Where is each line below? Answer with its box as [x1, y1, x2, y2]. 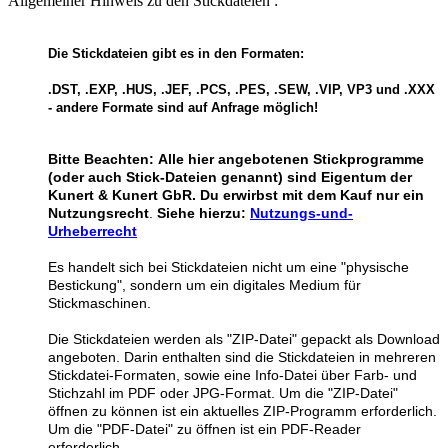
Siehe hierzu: [157, 204, 250, 221]
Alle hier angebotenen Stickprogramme [158, 150, 424, 167]
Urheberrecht [48, 222, 137, 239]
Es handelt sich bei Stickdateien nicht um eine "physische [48, 258, 409, 275]
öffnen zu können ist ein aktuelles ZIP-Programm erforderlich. [48, 402, 437, 419]
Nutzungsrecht [48, 204, 149, 221]
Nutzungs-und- [250, 204, 353, 221]
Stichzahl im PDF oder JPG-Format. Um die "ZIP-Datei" [48, 384, 398, 401]
